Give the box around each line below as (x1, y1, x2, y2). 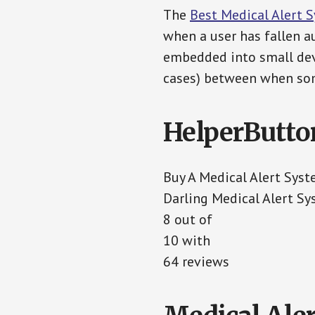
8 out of (163, 210, 212, 229)
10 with (163, 231, 210, 250)
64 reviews (163, 252, 229, 271)
